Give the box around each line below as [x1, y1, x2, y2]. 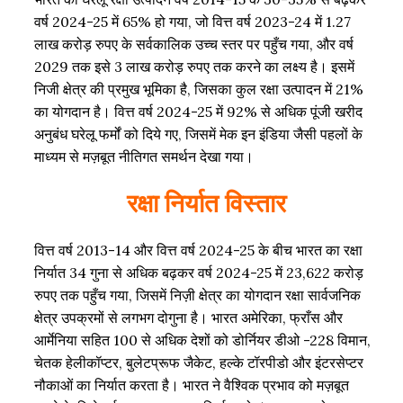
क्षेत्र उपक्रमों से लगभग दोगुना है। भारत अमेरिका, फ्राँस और [34, 309, 344, 327]
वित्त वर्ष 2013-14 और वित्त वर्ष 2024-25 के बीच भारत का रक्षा [34, 241, 363, 260]
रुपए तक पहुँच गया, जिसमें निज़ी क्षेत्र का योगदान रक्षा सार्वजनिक [34, 286, 362, 305]
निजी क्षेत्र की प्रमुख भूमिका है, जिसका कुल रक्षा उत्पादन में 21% [34, 80, 364, 99]
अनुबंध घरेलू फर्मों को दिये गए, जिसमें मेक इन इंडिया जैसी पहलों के [34, 125, 363, 144]
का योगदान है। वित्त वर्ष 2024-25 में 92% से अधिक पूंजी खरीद [34, 103, 363, 121]
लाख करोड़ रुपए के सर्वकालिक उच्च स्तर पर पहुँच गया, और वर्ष [34, 35, 354, 54]
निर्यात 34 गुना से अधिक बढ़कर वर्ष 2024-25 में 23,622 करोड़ [34, 264, 364, 282]
